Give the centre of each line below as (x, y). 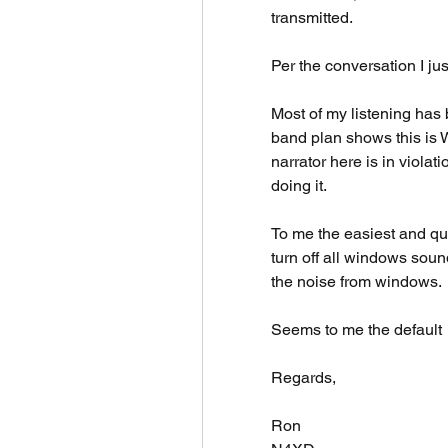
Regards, (303, 377)
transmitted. (313, 17)
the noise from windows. (358, 281)
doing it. (300, 185)
